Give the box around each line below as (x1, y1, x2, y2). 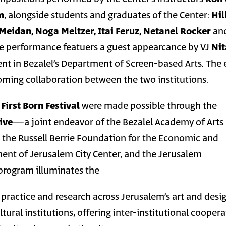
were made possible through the (80, 99, 217, 113)
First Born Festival (1, 99, 80, 113)
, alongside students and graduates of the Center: (4, 9, 212, 22)
